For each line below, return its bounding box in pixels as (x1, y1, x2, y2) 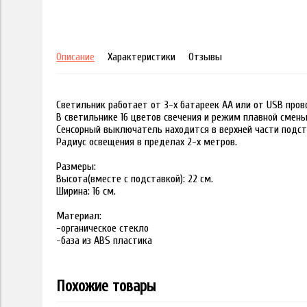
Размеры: (56, 160, 96, 173)
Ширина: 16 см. (56, 185, 116, 198)
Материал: (56, 210, 101, 223)
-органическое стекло (56, 222, 149, 235)
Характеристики (108, 51, 175, 64)
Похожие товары (56, 278, 156, 296)
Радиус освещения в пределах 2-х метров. (56, 136, 237, 149)
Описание (56, 51, 95, 64)
